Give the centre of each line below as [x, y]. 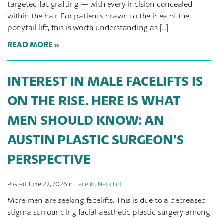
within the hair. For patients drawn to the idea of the [98, 16]
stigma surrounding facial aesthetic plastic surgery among [109, 212]
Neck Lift [110, 184]
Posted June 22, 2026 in [41, 184]
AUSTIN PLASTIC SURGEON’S [96, 139]
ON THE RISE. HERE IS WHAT [94, 100]
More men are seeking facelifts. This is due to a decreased [107, 200]
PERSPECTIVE [49, 159]
